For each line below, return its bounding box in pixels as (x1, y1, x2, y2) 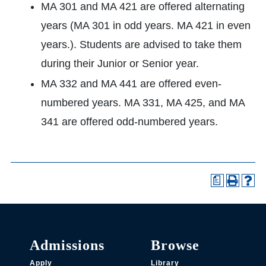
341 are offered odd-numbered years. (41, 116, 218, 128)
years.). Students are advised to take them (41, 39, 242, 50)
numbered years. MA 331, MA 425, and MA (41, 97, 245, 109)
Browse (151, 237, 200, 253)
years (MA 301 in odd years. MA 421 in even (41, 20, 251, 31)
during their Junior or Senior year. (41, 58, 199, 69)
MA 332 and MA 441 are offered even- (41, 78, 221, 90)
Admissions (30, 237, 105, 253)
